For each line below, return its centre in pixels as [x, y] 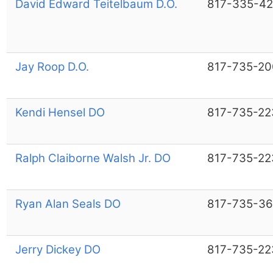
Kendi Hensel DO [60, 112]
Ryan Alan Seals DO [68, 204]
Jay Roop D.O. [52, 66]
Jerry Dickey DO [58, 249]
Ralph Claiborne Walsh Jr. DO [93, 158]
